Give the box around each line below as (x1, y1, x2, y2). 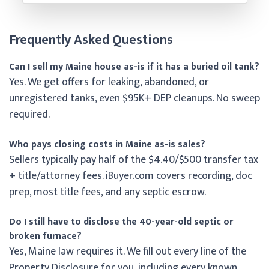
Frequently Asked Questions (9, 28, 173, 51)
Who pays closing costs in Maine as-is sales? (9, 136, 205, 153)
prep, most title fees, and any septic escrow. (9, 183, 206, 201)
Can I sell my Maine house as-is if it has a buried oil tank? (9, 58, 259, 75)
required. (9, 105, 50, 124)
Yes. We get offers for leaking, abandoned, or (9, 73, 209, 91)
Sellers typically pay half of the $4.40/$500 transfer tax (9, 150, 258, 169)
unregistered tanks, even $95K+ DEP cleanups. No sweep (9, 89, 260, 107)
